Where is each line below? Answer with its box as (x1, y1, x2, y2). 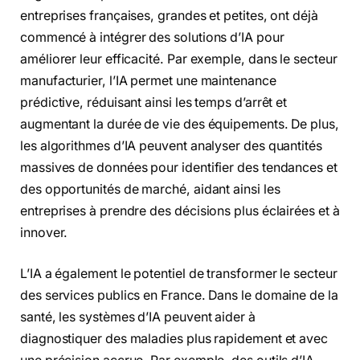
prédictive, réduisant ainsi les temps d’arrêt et (20, 94, 288, 110)
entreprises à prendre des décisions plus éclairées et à (20, 202, 340, 219)
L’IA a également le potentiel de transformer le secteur (20, 266, 337, 282)
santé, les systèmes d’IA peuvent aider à (20, 309, 256, 325)
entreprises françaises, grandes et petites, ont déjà (20, 7, 318, 23)
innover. (20, 224, 68, 240)
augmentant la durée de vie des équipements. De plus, (20, 116, 339, 132)
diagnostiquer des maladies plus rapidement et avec (20, 331, 329, 347)
